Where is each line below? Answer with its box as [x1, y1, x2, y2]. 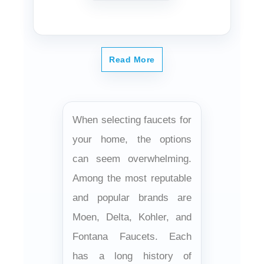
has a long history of [72, 250, 192, 262]
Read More [109, 54, 155, 64]
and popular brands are [72, 192, 192, 203]
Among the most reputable [72, 172, 192, 184]
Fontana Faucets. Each [72, 230, 192, 242]
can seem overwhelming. [72, 153, 192, 164]
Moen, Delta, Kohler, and [72, 211, 192, 223]
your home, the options [72, 133, 192, 145]
